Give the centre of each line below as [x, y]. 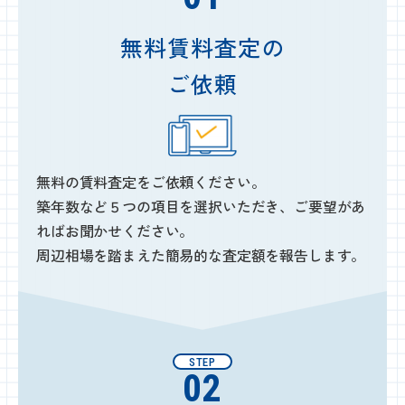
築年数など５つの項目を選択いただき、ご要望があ [201, 206]
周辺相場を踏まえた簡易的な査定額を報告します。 [201, 254]
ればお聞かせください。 [115, 230]
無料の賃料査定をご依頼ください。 [151, 181]
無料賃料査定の [202, 47]
